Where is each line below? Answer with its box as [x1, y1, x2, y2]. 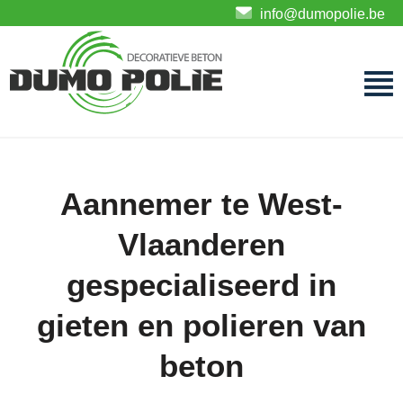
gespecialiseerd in [67, 267, 336, 302]
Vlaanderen [118, 227, 285, 262]
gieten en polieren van [37, 308, 366, 343]
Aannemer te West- [60, 186, 343, 221]
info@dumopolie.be [256, 6, 385, 22]
